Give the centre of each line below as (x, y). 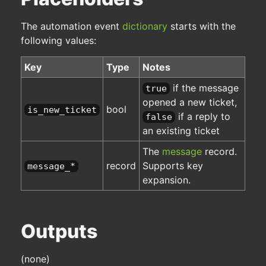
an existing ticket (181, 131)
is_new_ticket (62, 110)
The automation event (72, 26)
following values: (58, 41)
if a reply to (203, 117)
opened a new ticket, (190, 102)
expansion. (167, 180)
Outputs (59, 232)
